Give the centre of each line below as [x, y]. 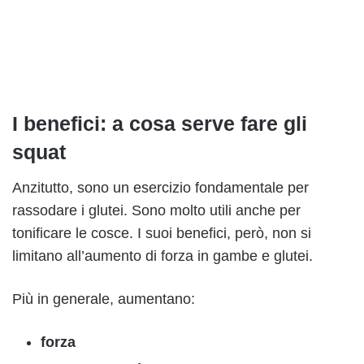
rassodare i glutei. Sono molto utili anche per [156, 211]
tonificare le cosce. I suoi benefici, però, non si [162, 234]
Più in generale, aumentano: [104, 299]
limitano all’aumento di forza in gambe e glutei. [162, 256]
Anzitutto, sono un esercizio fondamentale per [160, 188]
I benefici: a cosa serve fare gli [160, 123]
